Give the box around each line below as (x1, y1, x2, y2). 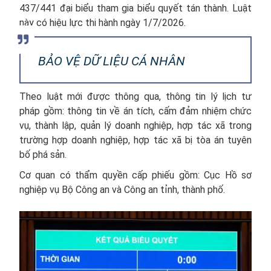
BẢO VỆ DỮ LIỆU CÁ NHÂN (38, 54, 185, 68)
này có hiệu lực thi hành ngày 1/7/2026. (19, 17, 186, 28)
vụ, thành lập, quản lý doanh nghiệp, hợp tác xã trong (19, 120, 252, 131)
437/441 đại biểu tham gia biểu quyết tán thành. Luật (19, 2, 252, 14)
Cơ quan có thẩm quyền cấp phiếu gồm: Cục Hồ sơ (19, 169, 252, 181)
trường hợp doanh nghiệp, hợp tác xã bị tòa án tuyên (19, 134, 252, 146)
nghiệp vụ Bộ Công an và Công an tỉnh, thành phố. (19, 184, 225, 195)
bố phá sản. (19, 149, 67, 160)
